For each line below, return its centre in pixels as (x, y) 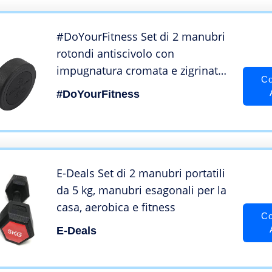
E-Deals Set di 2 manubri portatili (141, 173)
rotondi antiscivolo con (115, 54)
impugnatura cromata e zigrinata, (141, 71)
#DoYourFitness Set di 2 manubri (141, 37)
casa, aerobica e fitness (116, 207)
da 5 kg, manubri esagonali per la (141, 190)
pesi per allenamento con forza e (141, 88)
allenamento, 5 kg (102, 105)
